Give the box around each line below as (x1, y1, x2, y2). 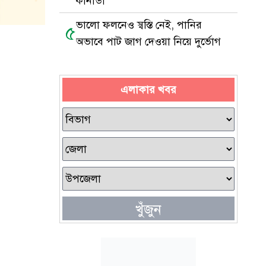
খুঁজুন (135, 201, 161, 218)
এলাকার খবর (121, 83, 176, 96)
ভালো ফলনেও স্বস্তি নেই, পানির (76, 18, 202, 31)
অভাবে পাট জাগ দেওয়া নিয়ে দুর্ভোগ (76, 35, 221, 48)
